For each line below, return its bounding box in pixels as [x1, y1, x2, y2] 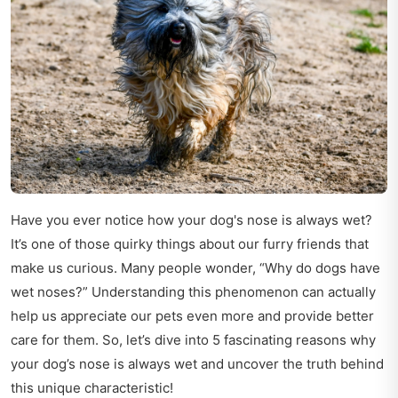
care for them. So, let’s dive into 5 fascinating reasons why [11, 331, 376, 349]
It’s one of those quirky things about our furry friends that [11, 235, 369, 253]
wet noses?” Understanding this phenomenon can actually [11, 283, 376, 301]
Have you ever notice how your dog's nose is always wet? [11, 211, 372, 229]
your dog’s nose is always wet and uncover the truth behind [11, 355, 384, 373]
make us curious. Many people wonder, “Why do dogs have [11, 259, 380, 277]
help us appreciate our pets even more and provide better [11, 307, 374, 325]
